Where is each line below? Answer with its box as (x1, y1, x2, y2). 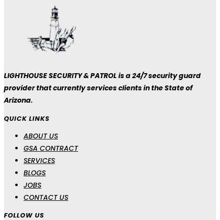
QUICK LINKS (4, 113, 50, 123)
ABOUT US (24, 131, 58, 141)
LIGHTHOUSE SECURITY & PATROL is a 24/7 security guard (4, 71, 201, 81)
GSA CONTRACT (24, 143, 78, 153)
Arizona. (4, 95, 33, 106)
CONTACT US (24, 192, 68, 202)
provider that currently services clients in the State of (4, 83, 192, 93)
